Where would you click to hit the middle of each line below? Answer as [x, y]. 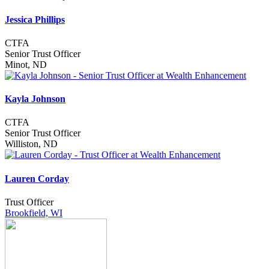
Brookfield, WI [34, 213]
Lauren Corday [37, 178]
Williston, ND [31, 144]
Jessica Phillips [35, 19]
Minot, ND [26, 64]
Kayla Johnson [35, 99]
